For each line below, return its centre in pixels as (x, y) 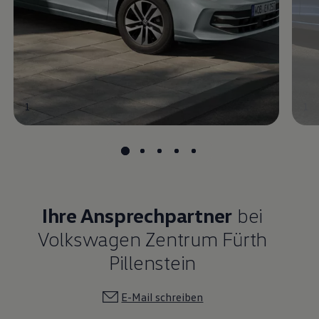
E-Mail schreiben (162, 297)
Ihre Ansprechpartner (137, 215)
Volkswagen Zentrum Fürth (152, 239)
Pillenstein (152, 262)
